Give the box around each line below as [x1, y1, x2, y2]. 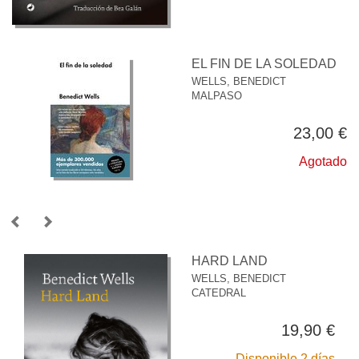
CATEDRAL [192, 286, 246, 299]
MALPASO [192, 89, 242, 102]
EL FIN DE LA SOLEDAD [192, 56, 337, 71]
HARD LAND [192, 253, 268, 268]
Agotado [299, 154, 347, 168]
